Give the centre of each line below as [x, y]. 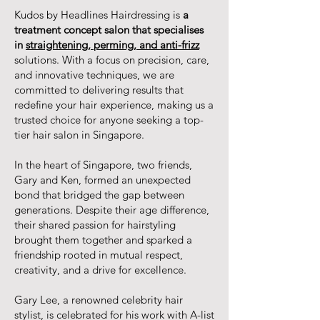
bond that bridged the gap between [99, 195]
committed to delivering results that [99, 90]
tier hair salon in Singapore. [79, 135]
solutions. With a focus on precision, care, [112, 60]
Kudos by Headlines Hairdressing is [99, 15]
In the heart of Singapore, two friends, [103, 165]
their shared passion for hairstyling [95, 225]
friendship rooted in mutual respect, [99, 255]
